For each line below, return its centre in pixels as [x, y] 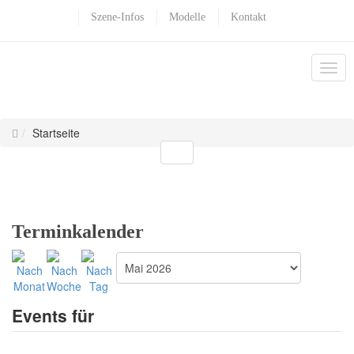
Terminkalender [78, 232]
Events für [53, 315]
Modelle [187, 17]
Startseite [56, 133]
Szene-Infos [117, 17]
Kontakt [249, 17]
